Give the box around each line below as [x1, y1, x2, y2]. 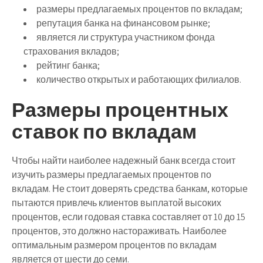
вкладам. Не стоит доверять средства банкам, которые [12, 182, 248, 195]
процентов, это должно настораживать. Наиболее [12, 224, 227, 237]
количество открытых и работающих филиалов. [36, 73, 241, 86]
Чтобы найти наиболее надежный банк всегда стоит [12, 154, 235, 167]
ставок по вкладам [12, 117, 197, 144]
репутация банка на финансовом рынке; [36, 16, 210, 29]
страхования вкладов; [23, 45, 119, 58]
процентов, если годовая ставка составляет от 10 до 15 [12, 210, 245, 223]
